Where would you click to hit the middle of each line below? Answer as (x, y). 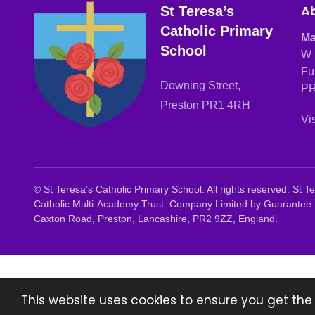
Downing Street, (200, 85)
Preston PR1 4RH (205, 105)
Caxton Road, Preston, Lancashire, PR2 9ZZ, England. (156, 219)
